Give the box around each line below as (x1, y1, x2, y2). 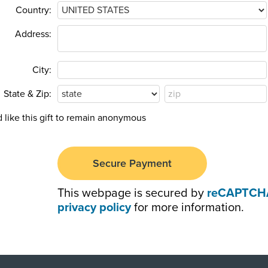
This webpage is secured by (57, 186, 207, 200)
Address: (15, 28, 51, 40)
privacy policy (57, 200, 131, 215)
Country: (16, 4, 51, 16)
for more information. (131, 200, 244, 215)
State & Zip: (4, 87, 51, 100)
